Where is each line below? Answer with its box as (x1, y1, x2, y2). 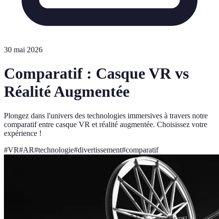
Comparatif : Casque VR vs (4, 65, 189, 83)
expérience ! (4, 129, 42, 137)
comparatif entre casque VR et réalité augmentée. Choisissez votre (4, 120, 207, 129)
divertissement (78, 145, 122, 154)
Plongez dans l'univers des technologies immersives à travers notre (4, 111, 208, 120)
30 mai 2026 (4, 45, 43, 54)
